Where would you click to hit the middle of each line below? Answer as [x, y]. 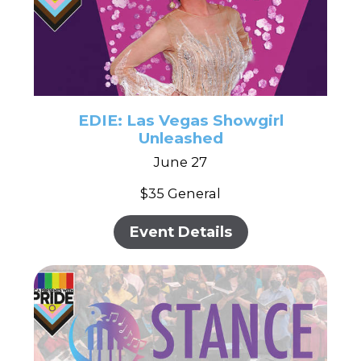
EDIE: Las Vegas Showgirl [180, 120]
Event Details [180, 231]
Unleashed [180, 138]
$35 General [180, 193]
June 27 [180, 162]
